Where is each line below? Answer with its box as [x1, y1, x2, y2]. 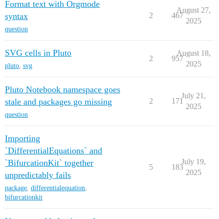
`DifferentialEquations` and [5, 146, 102, 155]
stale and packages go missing [5, 97, 112, 107]
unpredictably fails [5, 170, 71, 180]
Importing [5, 133, 40, 143]
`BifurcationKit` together [5, 158, 93, 168]
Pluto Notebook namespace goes [5, 85, 120, 94]
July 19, [181, 157, 206, 166]
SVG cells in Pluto [5, 48, 71, 58]
